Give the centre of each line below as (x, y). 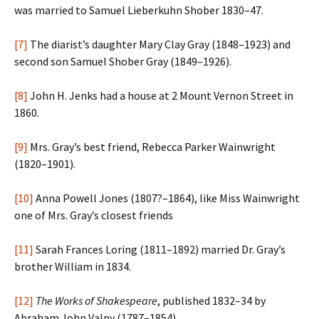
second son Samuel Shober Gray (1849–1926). (123, 61)
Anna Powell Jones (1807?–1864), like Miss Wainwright (167, 198)
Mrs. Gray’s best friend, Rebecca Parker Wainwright (152, 147)
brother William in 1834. (73, 266)
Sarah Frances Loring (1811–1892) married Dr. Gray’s (159, 249)
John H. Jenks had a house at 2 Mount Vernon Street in (161, 95)
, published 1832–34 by (211, 300)
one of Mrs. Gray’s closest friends (94, 215)
